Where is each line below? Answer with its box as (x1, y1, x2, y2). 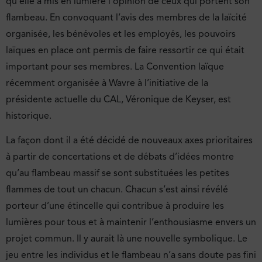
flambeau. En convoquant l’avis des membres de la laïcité (6, 11, 247, 23)
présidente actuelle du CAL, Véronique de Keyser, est (6, 93, 231, 105)
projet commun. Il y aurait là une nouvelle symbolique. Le (6, 233, 247, 245)
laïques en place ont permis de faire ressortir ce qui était (6, 44, 244, 56)
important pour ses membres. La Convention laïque (6, 60, 224, 73)
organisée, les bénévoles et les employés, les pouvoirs (6, 27, 236, 40)
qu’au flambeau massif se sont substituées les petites (6, 167, 229, 180)
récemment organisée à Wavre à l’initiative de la (6, 77, 208, 89)
